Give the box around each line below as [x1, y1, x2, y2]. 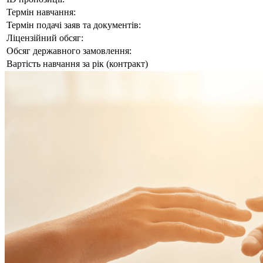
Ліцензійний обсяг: [6, 33, 83, 43]
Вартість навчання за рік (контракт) [6, 59, 148, 69]
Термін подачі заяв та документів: [6, 20, 141, 31]
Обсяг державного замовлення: [6, 46, 131, 56]
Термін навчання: [6, 7, 76, 18]
